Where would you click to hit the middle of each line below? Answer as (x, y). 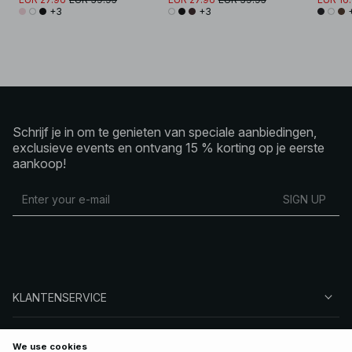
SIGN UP (304, 200)
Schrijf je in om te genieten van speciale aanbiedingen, (165, 132)
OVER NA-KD (46, 336)
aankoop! (39, 163)
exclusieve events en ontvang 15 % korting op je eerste (169, 147)
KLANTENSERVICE (60, 297)
